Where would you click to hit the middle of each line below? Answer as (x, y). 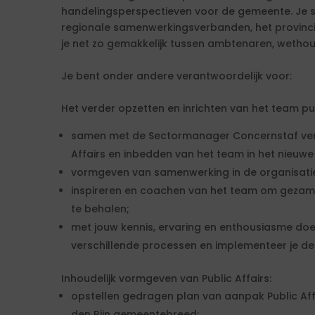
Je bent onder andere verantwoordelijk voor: (176, 76)
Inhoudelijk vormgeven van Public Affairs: (166, 278)
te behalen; (100, 209)
